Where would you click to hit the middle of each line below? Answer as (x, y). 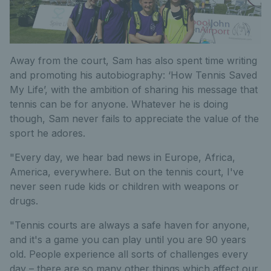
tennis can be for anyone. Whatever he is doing (119, 104)
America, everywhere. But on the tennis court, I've (127, 172)
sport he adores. (47, 133)
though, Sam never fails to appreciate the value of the (134, 119)
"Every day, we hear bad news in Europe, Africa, (122, 157)
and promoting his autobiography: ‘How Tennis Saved (133, 75)
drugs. (24, 201)
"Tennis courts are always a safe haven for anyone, (130, 225)
